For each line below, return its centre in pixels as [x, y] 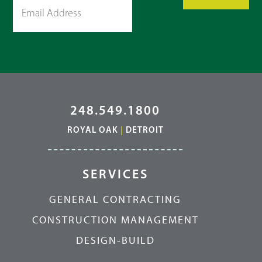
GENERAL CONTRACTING [116, 199]
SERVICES [115, 174]
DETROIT [144, 130]
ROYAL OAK [92, 130]
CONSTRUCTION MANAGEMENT [115, 220]
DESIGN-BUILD [115, 240]
